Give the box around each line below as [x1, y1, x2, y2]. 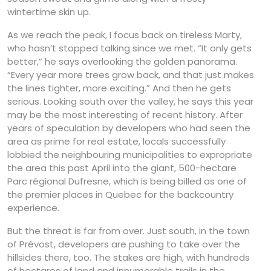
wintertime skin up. [7, 5, 91, 18]
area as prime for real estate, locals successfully [7, 134, 226, 148]
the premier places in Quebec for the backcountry [7, 188, 233, 201]
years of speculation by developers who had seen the [7, 121, 250, 134]
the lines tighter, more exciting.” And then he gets [7, 81, 231, 94]
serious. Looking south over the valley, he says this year [7, 94, 253, 108]
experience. [7, 201, 59, 214]
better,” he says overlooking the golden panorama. [7, 54, 237, 68]
